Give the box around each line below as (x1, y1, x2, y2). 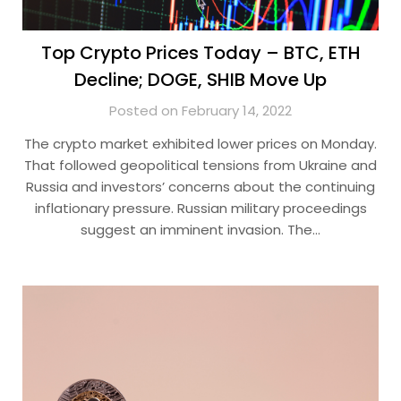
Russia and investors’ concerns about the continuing (26, 177, 375, 196)
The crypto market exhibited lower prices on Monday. (24, 134, 377, 153)
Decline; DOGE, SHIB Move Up (74, 67, 327, 92)
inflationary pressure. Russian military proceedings (34, 199, 367, 218)
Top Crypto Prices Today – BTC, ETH (40, 40, 361, 65)
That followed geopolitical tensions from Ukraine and (24, 156, 377, 175)
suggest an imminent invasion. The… (81, 220, 320, 239)
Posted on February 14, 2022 (109, 101, 292, 120)
